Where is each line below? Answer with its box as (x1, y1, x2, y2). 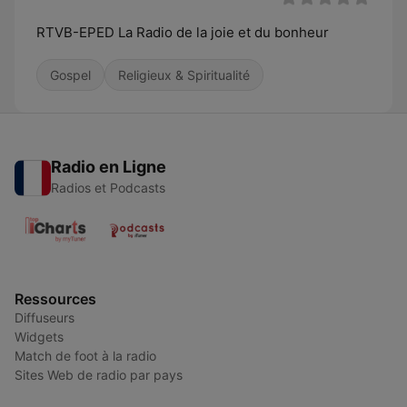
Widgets (15, 329, 64, 344)
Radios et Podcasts (51, 180, 165, 195)
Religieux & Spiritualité (118, 67, 250, 83)
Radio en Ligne (51, 157, 166, 176)
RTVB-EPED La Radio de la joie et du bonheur (36, 24, 329, 41)
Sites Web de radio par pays (15, 367, 183, 382)
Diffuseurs (15, 310, 74, 325)
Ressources (15, 290, 96, 308)
